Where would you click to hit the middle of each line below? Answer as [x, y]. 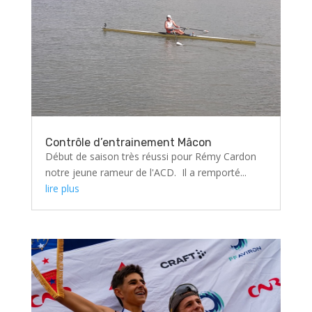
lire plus [62, 188]
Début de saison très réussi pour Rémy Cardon [150, 156]
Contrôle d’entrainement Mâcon [128, 142]
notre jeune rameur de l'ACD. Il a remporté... [146, 172]
